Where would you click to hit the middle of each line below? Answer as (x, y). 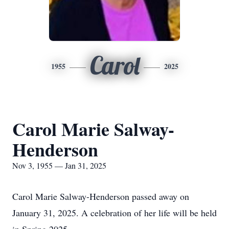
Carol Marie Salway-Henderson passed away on (101, 196)
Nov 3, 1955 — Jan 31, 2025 (59, 165)
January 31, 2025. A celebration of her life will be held (114, 213)
